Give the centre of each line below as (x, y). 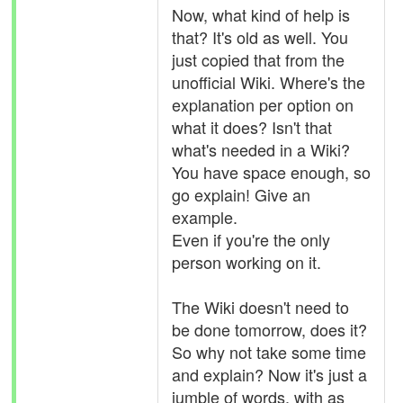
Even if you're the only (251, 239)
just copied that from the (258, 59)
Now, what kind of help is (261, 14)
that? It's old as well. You (260, 37)
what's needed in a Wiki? (261, 149)
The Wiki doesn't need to (260, 307)
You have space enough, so (271, 172)
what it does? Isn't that (252, 127)
